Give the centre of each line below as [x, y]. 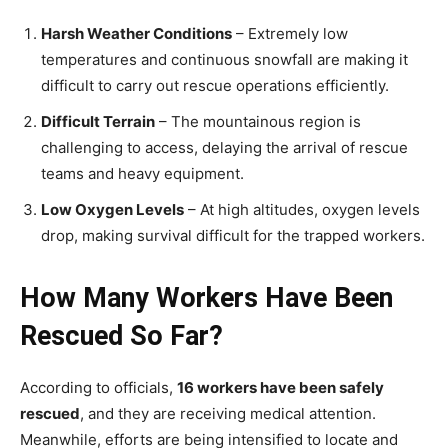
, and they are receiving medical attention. [228, 414]
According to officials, [98, 388]
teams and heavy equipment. [142, 174]
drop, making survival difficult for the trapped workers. [233, 236]
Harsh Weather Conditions [136, 34]
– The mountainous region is [258, 122]
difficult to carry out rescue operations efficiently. [215, 86]
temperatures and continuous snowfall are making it [224, 60]
